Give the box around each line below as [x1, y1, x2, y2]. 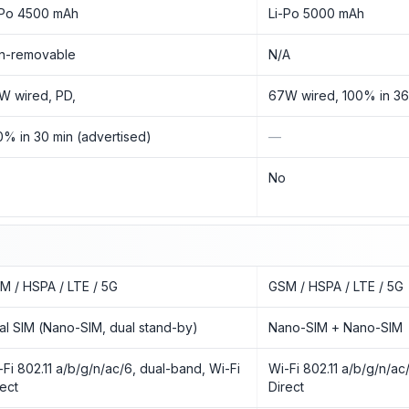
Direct [268, 379, 305, 394]
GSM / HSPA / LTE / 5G [268, 278, 404, 294]
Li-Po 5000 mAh [268, 5, 365, 21]
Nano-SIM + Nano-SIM [268, 320, 404, 335]
